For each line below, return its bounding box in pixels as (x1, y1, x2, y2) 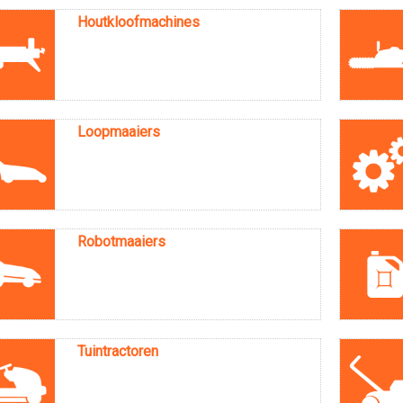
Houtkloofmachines (77, 13, 201, 31)
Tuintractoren (77, 342, 159, 360)
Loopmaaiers (77, 122, 161, 140)
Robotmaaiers (77, 232, 166, 250)
